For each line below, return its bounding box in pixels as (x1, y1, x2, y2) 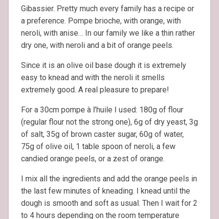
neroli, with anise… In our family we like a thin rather (21, 28, 195, 38)
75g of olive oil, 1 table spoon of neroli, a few (21, 142, 175, 152)
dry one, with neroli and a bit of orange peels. (21, 41, 174, 50)
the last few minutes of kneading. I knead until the (21, 186, 190, 196)
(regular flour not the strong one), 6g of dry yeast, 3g (21, 117, 198, 127)
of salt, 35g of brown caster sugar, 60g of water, (21, 130, 184, 139)
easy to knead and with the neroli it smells (21, 73, 165, 83)
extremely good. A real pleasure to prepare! (21, 85, 169, 95)
